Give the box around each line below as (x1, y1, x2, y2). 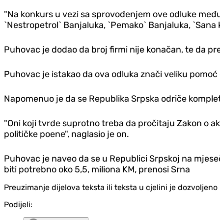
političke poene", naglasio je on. (4, 129, 129, 140)
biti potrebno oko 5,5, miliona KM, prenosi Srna (4, 164, 190, 175)
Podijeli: (4, 200, 32, 210)
